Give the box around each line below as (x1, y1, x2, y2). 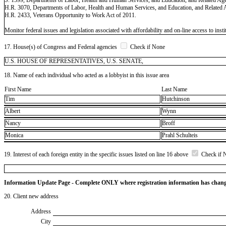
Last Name (161, 85, 187, 93)
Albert (5, 107, 20, 115)
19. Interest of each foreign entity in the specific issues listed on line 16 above (4, 150, 190, 158)
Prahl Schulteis (162, 132, 198, 139)
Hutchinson (162, 95, 190, 103)
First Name (5, 85, 31, 93)
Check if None (129, 43, 165, 50)
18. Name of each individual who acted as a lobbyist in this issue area (4, 71, 169, 79)
